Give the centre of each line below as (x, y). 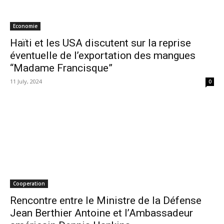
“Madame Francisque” (61, 68)
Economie (25, 26)
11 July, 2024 (26, 81)
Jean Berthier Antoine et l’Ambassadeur (101, 213)
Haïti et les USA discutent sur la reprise (100, 43)
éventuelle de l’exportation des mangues (103, 55)
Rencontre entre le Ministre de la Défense (106, 200)
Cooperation (29, 183)
